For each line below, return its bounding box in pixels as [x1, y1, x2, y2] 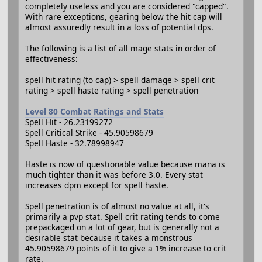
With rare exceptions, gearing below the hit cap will [25, 11, 222, 22]
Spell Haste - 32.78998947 [25, 137, 124, 149]
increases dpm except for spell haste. [25, 179, 168, 191]
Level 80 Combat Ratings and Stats [25, 105, 164, 117]
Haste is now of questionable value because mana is [25, 158, 225, 170]
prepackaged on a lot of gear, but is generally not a [25, 221, 219, 233]
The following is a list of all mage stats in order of [25, 42, 216, 54]
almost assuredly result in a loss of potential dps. [25, 21, 213, 33]
